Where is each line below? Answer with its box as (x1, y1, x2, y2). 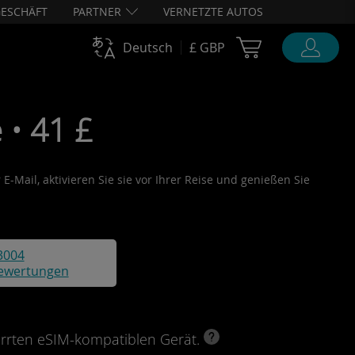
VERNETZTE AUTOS (163, 4, 263, 19)
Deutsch (123, 39, 173, 56)
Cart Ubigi (269, 36, 332, 52)
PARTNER (73, 4, 121, 19)
